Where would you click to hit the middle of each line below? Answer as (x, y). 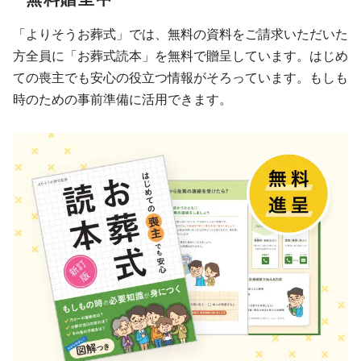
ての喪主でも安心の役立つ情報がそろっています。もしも (180, 77)
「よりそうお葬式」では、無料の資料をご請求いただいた (180, 34)
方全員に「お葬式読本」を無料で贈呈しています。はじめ (180, 56)
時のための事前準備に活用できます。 (122, 99)
